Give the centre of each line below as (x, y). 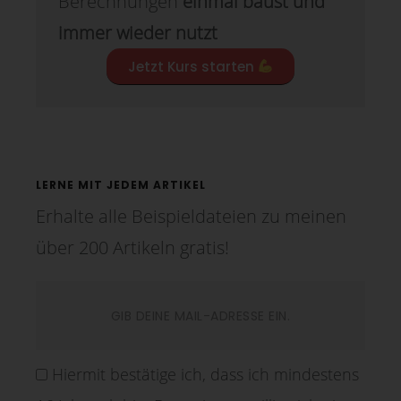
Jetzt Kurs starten (192, 66)
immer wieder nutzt (138, 33)
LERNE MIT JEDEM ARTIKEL (121, 184)
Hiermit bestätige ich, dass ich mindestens (205, 374)
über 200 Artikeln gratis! (132, 247)
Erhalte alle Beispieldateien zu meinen (191, 216)
